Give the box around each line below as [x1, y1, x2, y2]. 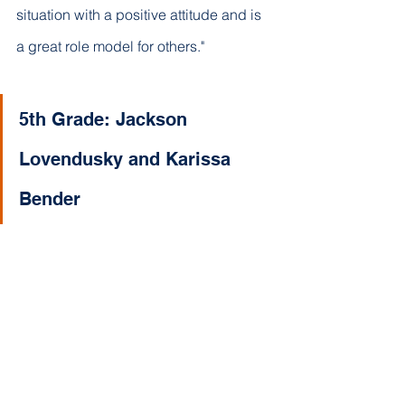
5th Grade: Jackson [19, 108, 193, 130]
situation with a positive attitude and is [16, 5, 265, 24]
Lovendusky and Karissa [19, 147, 236, 170]
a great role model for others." [16, 36, 204, 55]
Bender [19, 187, 80, 210]
